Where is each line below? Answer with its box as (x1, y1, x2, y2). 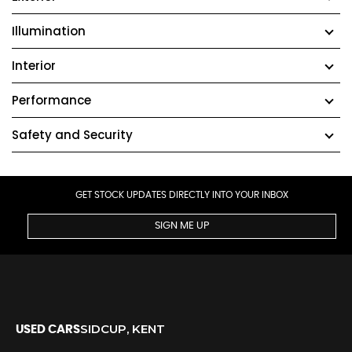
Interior (12, 57, 56, 74)
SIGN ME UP (155, 221, 209, 231)
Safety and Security (12, 126, 133, 143)
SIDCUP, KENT (80, 321, 165, 336)
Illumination (12, 23, 86, 39)
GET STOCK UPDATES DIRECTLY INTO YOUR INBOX (75, 190, 288, 200)
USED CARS (16, 324, 80, 335)
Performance (12, 92, 91, 108)
